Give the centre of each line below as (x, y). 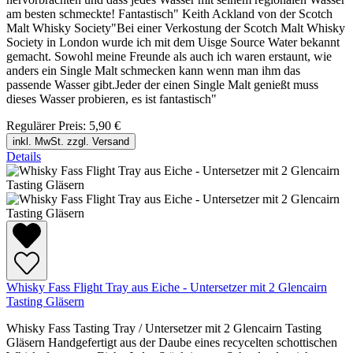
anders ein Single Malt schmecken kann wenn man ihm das (153, 70)
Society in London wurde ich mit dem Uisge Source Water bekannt (173, 42)
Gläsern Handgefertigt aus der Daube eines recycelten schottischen (172, 343)
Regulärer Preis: (48, 125)
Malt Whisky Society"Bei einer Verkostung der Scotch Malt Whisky (176, 28)
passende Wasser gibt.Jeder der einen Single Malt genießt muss (162, 84)
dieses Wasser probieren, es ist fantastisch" (111, 98)
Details (24, 156)
